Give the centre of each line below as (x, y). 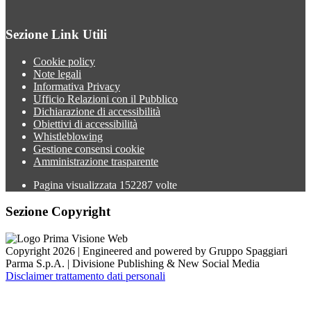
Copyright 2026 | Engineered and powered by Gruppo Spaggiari (146, 251)
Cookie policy (64, 61)
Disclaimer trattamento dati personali (85, 276)
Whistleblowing (68, 136)
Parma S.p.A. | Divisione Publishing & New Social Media (133, 263)
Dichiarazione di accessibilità (97, 111)
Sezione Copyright (58, 212)
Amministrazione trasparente (96, 161)
